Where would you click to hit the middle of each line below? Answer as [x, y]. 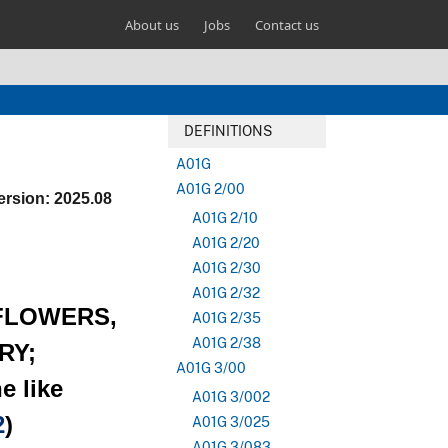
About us [152, 25]
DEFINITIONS [228, 131]
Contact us [287, 25]
